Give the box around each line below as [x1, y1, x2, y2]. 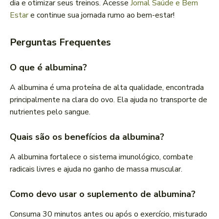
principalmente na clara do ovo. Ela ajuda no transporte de [10, 94, 207, 106]
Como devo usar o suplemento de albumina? [10, 188, 196, 200]
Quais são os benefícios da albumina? [10, 131, 164, 143]
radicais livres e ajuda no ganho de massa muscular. [10, 164, 182, 175]
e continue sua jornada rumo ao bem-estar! [28, 10, 175, 21]
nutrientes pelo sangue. [10, 107, 90, 118]
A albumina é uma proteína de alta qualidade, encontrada [10, 82, 204, 93]
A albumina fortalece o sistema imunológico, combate [10, 152, 193, 163]
